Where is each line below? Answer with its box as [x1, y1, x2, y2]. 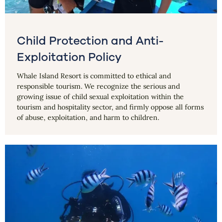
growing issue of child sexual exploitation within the [17, 92, 184, 101]
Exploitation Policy [17, 50, 121, 64]
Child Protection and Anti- [17, 34, 164, 48]
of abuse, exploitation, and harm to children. [17, 112, 159, 122]
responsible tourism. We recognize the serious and [17, 81, 180, 91]
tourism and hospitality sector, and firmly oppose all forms [17, 102, 204, 111]
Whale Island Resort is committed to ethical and [17, 71, 171, 80]
